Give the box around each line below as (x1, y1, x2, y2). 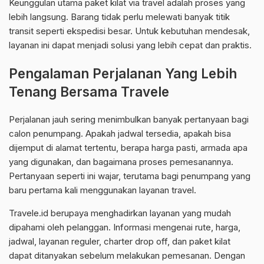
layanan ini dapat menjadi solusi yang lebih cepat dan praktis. (9, 39, 252, 51)
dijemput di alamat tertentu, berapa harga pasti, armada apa (9, 142, 247, 154)
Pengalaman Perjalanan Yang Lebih (9, 65, 237, 82)
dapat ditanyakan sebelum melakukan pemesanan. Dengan (9, 250, 245, 262)
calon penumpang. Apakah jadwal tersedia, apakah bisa (9, 128, 231, 140)
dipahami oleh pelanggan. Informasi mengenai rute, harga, (9, 222, 240, 233)
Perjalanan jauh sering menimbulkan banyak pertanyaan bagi (9, 114, 249, 126)
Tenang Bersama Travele (9, 84, 169, 100)
